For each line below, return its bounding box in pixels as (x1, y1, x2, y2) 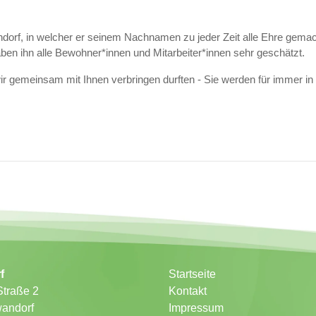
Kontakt (169, 285, 207, 298)
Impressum (169, 302, 224, 315)
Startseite (169, 268, 216, 281)
